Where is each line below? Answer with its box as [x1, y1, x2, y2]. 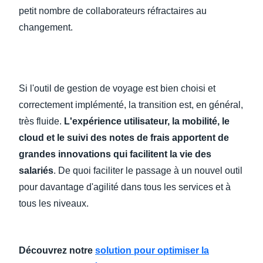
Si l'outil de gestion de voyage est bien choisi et [19, 83, 215, 93]
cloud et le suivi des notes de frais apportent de [19, 133, 229, 143]
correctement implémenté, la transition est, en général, [19, 100, 243, 110]
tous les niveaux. [19, 198, 89, 208]
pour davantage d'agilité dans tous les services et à [19, 182, 231, 192]
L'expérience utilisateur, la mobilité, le [64, 116, 230, 126]
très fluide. [19, 116, 64, 126]
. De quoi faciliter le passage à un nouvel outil [53, 166, 242, 176]
